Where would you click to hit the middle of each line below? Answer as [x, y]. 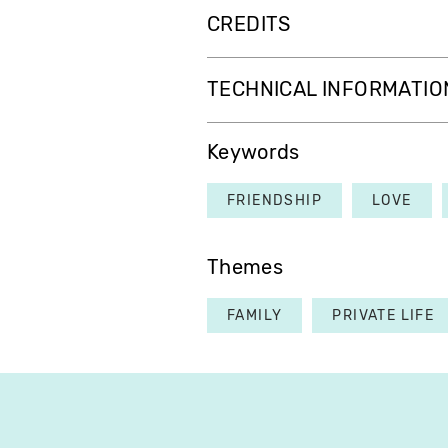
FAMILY [255, 316]
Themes [245, 268]
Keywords [253, 153]
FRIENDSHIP [274, 201]
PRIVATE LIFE [383, 316]
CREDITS [249, 25]
